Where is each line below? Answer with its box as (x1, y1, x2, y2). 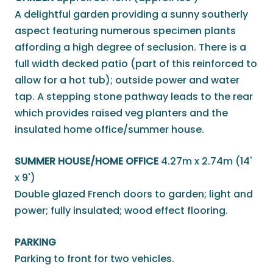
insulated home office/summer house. (15, 122, 204, 137)
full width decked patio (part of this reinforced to (15, 57, 257, 71)
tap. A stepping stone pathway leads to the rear (15, 90, 253, 104)
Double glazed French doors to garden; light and (15, 187, 253, 202)
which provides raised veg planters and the (15, 106, 228, 121)
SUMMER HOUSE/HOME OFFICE (15, 154, 158, 169)
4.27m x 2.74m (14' (161, 154, 252, 169)
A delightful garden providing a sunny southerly (15, 7, 248, 22)
